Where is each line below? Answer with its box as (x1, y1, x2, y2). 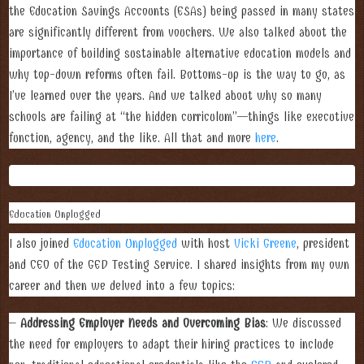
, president (297, 236, 349, 252)
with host (177, 236, 234, 252)
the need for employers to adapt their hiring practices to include (9, 337, 334, 353)
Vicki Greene (234, 236, 297, 252)
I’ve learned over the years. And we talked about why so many (9, 88, 322, 103)
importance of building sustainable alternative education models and (9, 45, 351, 61)
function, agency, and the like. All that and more (9, 130, 255, 145)
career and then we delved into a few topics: (9, 279, 235, 294)
